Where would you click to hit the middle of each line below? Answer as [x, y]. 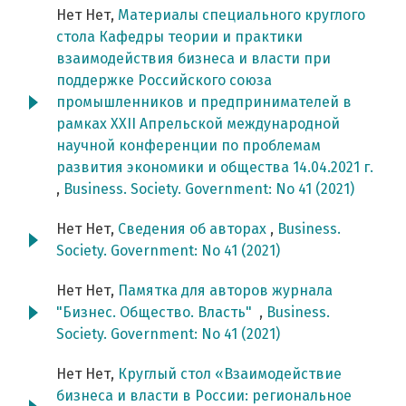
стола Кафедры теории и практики [179, 37]
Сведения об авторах [194, 229]
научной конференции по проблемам [188, 146]
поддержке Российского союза [164, 81]
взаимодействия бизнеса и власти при [193, 59]
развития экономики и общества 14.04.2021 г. [215, 168]
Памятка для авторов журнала [225, 291]
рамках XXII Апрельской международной [198, 124]
